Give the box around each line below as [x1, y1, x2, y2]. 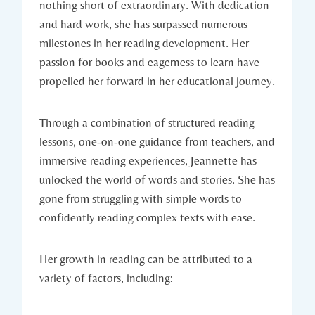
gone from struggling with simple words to [39, 191, 242, 205]
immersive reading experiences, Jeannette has [39, 153, 257, 167]
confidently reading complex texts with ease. [39, 210, 255, 224]
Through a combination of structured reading [39, 115, 255, 129]
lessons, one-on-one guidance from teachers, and [39, 134, 275, 148]
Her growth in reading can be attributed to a [39, 251, 252, 266]
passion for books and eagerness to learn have [39, 54, 259, 69]
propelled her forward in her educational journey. [39, 73, 275, 88]
